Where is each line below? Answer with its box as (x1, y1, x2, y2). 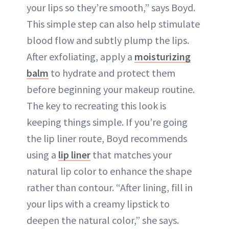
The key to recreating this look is (27, 99, 166, 112)
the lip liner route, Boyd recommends (27, 131, 187, 145)
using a (27, 148, 58, 161)
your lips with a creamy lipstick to (27, 197, 170, 210)
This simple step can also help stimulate (27, 17, 200, 30)
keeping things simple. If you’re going (27, 115, 188, 128)
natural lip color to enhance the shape (27, 164, 192, 177)
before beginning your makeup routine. (27, 82, 195, 96)
